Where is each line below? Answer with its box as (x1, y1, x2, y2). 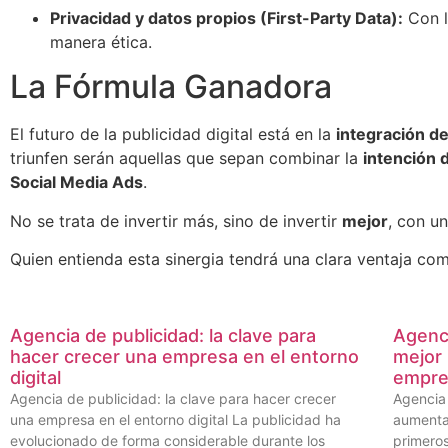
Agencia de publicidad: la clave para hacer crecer (10, 390, 336, 408)
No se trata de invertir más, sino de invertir (10, 210, 342, 231)
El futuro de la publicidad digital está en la (10, 124, 336, 145)
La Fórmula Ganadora (10, 67, 332, 107)
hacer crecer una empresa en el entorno (10, 346, 359, 368)
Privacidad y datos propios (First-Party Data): (50, 7, 403, 28)
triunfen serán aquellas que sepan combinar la (10, 148, 363, 169)
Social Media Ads (10, 172, 143, 193)
